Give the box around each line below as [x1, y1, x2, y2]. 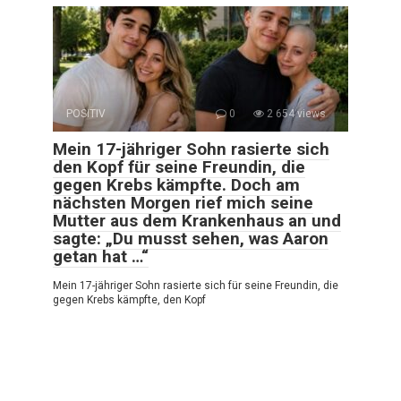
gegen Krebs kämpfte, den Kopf [53, 293, 206, 306]
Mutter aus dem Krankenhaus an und [53, 209, 341, 231]
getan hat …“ [53, 245, 149, 267]
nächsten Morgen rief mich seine [53, 192, 313, 213]
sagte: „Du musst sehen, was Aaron [53, 227, 328, 249]
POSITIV [66, 107, 106, 120]
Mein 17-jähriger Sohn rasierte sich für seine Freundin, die [53, 278, 338, 292]
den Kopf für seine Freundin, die [53, 156, 305, 177]
